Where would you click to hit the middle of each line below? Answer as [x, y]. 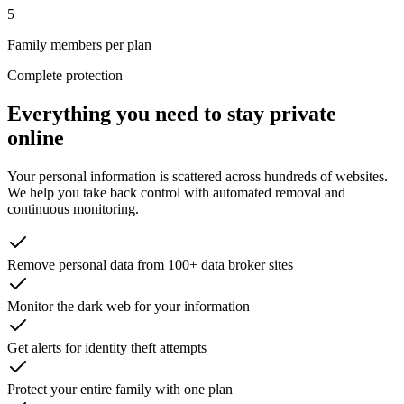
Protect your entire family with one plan [120, 389]
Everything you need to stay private [172, 113]
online [36, 138]
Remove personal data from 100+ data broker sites [150, 264]
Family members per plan [79, 44]
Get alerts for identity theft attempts [107, 347]
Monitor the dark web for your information [129, 306]
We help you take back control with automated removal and [176, 192]
